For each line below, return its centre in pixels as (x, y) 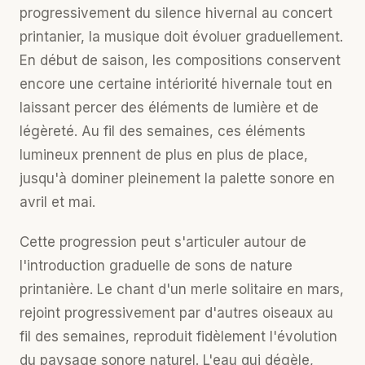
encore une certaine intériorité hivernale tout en (176, 84)
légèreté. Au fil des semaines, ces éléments (163, 131)
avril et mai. (57, 202)
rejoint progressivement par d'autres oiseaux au (176, 313)
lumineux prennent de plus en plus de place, (164, 155)
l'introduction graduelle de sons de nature (156, 266)
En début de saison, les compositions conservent (180, 60)
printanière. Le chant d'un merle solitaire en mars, (182, 289)
